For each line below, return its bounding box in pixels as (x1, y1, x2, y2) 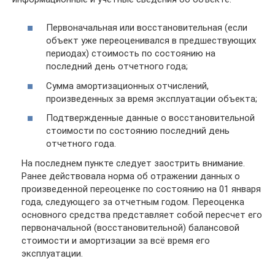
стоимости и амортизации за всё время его (21, 234, 210, 246)
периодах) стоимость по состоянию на (46, 48, 215, 59)
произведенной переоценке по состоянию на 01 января (21, 183, 261, 195)
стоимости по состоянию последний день (46, 125, 230, 136)
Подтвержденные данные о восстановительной (46, 112, 255, 123)
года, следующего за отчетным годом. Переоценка (21, 196, 244, 207)
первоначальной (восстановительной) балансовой (21, 222, 239, 233)
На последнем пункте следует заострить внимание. (21, 157, 245, 169)
